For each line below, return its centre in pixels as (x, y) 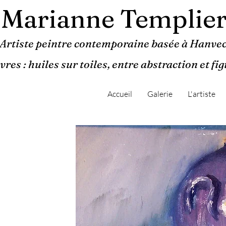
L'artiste (202, 94)
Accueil (120, 94)
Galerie (160, 94)
